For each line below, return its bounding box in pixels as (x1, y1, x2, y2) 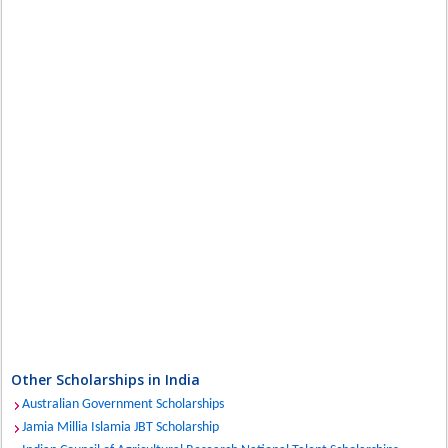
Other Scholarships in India (11, 370, 201, 389)
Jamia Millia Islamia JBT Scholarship (22, 420, 220, 435)
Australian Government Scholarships (22, 397, 225, 412)
